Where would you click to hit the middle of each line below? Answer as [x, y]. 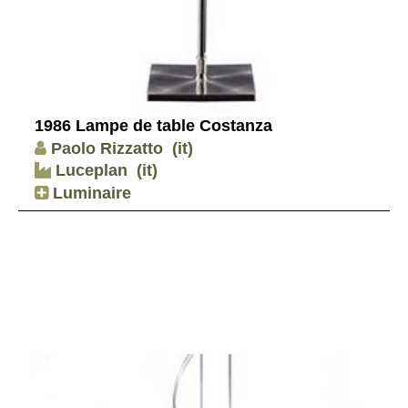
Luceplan [89, 171]
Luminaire [90, 193]
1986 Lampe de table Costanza [153, 126]
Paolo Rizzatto [107, 148]
